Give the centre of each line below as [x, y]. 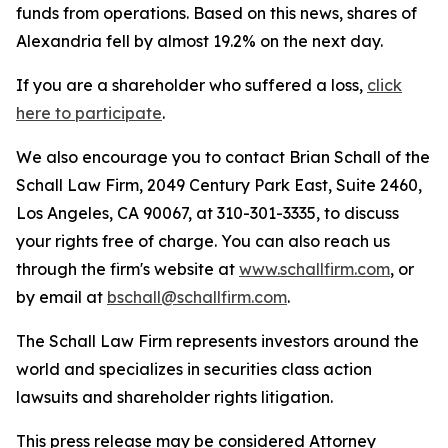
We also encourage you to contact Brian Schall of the [223, 157]
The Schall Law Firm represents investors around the [217, 341]
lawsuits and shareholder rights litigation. [174, 397]
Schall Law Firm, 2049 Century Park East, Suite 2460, [219, 185]
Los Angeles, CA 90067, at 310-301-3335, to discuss [207, 213]
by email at [61, 297]
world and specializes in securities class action [194, 369]
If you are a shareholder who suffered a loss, [191, 85]
